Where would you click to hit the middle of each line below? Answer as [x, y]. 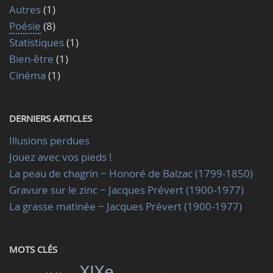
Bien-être [31, 59]
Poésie [25, 26]
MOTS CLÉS [33, 249]
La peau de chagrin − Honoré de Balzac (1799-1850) [131, 173]
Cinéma [27, 75]
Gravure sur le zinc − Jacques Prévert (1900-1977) [126, 190]
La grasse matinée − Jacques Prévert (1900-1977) [126, 206]
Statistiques [37, 42]
